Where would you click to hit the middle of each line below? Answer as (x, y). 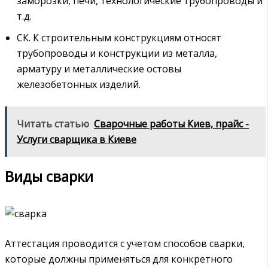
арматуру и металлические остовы (99, 69)
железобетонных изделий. (79, 85)
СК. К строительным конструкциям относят (119, 38)
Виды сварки (49, 176)
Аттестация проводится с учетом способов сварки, (125, 244)
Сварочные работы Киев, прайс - (171, 124)
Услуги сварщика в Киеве (77, 140)
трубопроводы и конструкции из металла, (117, 54)
